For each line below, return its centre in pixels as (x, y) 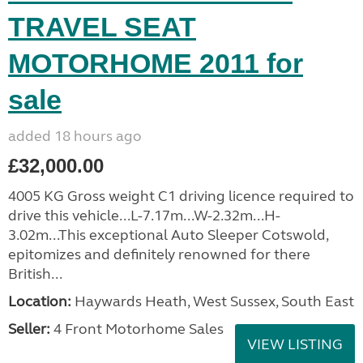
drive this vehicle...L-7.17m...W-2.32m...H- (144, 216)
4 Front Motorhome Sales (137, 329)
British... (35, 274)
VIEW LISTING (295, 344)
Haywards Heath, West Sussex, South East (213, 301)
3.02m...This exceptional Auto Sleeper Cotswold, (168, 235)
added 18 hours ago (75, 136)
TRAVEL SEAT (102, 27)
